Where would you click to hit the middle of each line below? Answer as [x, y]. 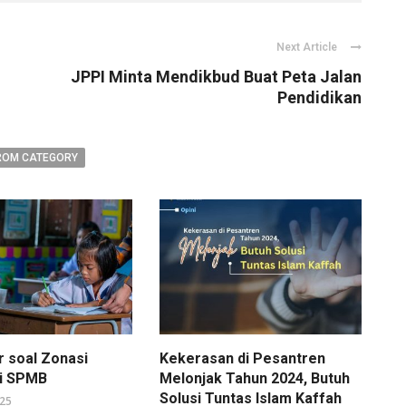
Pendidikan [319, 98]
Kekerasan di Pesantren [242, 359]
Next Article [307, 48]
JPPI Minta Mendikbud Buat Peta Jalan [216, 77]
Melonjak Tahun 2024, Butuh [254, 379]
